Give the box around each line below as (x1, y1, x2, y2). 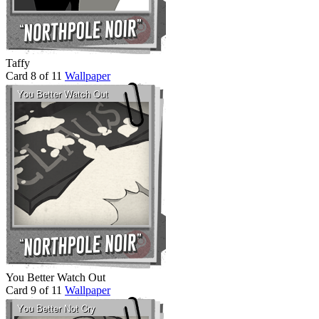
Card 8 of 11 (6, 69, 62, 82)
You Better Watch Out (6, 271, 105, 283)
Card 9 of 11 (6, 283, 62, 296)
